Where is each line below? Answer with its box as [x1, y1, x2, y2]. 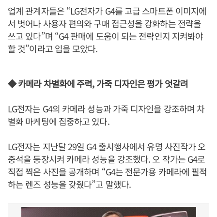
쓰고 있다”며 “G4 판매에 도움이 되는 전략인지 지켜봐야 [8, 30, 203, 42]
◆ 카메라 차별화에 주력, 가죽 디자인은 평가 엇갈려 [8, 77, 188, 90]
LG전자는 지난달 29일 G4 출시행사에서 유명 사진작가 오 [8, 140, 206, 153]
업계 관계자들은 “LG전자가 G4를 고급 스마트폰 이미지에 [8, 4, 207, 17]
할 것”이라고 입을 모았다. [8, 42, 98, 55]
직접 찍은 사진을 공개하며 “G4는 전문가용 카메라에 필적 [8, 165, 207, 178]
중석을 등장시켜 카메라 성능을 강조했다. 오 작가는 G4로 [8, 153, 205, 165]
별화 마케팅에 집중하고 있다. [8, 115, 109, 127]
